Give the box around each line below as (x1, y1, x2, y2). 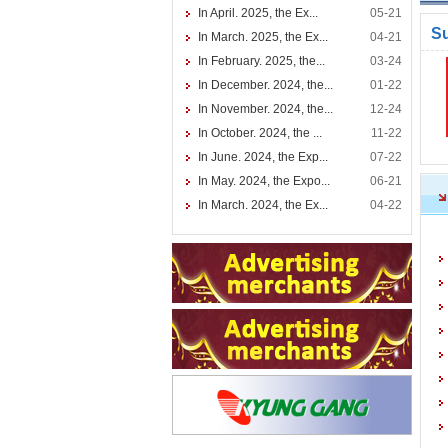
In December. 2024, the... (198, 78, 333, 92)
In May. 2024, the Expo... (198, 174, 330, 188)
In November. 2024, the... (198, 102, 333, 116)
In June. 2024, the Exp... (198, 150, 328, 164)
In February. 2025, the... (198, 54, 325, 68)
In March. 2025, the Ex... (198, 30, 328, 44)
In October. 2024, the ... (198, 126, 322, 140)
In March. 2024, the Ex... (198, 198, 328, 212)
